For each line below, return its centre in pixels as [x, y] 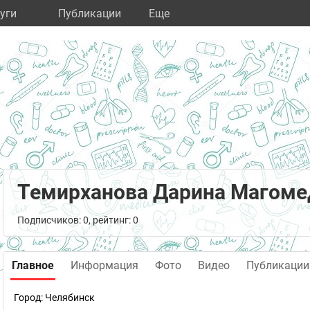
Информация [104, 265]
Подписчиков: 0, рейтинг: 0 [78, 220]
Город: [29, 298]
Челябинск [70, 298]
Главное [33, 265]
